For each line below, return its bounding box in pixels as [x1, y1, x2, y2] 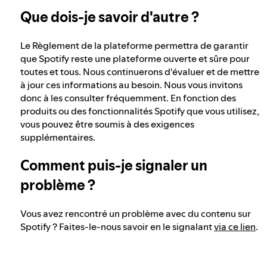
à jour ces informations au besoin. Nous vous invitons [20, 77, 243, 91]
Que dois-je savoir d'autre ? [20, 7, 199, 27]
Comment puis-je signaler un [20, 155, 207, 175]
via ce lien [214, 219, 256, 233]
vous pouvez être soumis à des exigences [20, 117, 194, 131]
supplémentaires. [20, 130, 95, 144]
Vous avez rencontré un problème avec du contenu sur [20, 206, 251, 220]
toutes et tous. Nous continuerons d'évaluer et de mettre [20, 64, 259, 78]
